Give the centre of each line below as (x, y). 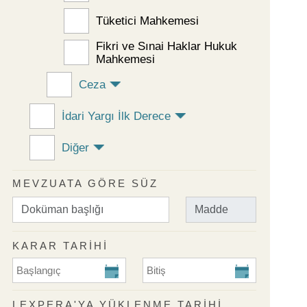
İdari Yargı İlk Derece (116, 116)
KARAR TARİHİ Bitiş (195, 265)
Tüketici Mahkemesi (147, 21)
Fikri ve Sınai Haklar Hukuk (166, 46)
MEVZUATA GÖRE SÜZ (85, 184)
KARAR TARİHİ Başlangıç (79, 265)
